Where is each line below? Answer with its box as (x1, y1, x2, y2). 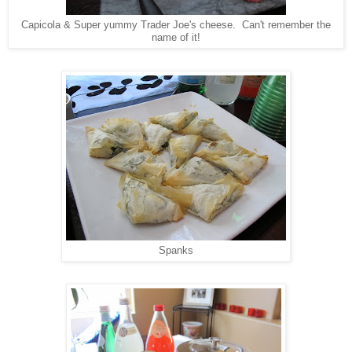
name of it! (152, 32, 200, 44)
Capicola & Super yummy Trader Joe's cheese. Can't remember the (21, 20, 331, 31)
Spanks (159, 245, 193, 257)
